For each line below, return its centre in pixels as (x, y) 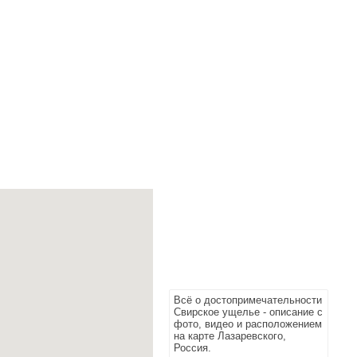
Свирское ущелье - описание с (248, 312)
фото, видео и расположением (248, 324)
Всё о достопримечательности (248, 300)
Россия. (192, 348)
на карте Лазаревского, (230, 336)
